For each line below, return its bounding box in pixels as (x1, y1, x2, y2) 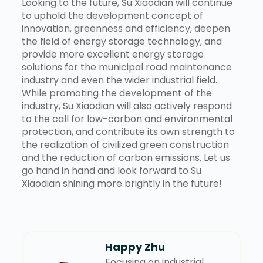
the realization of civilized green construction (21, 138, 229, 152)
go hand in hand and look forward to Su (21, 164, 201, 178)
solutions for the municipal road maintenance (21, 60, 232, 75)
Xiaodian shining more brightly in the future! (21, 177, 222, 191)
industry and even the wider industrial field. (21, 73, 217, 87)
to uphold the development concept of (21, 9, 203, 23)
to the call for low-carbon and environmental (21, 112, 232, 126)
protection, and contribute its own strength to (21, 125, 235, 139)
